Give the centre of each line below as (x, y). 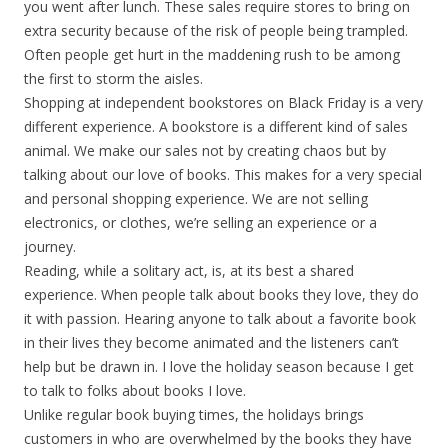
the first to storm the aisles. (113, 78)
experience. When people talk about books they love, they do (221, 294)
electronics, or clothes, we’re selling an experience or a (200, 222)
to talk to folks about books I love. (135, 390)
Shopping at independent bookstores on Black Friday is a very (223, 102)
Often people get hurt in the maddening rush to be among (212, 54)
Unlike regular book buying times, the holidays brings (194, 414)
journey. (50, 246)
